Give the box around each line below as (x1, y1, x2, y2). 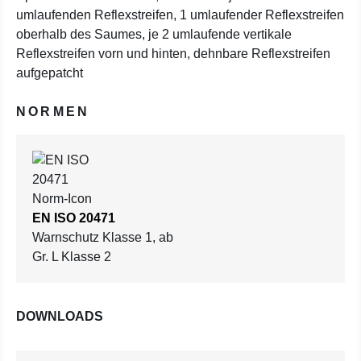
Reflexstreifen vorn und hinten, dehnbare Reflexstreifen (16, 47, 330, 60)
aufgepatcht (16, 66, 83, 80)
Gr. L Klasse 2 (32, 250, 111, 263)
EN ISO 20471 (32, 211, 115, 225)
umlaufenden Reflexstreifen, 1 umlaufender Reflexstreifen (16, 8, 344, 22)
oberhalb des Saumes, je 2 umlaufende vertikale (16, 27, 292, 41)
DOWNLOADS (16, 309, 103, 323)
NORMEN (16, 105, 90, 118)
